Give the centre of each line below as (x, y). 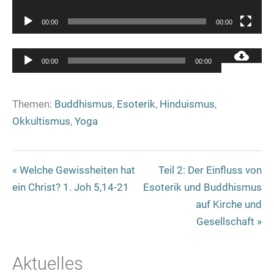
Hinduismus (187, 104)
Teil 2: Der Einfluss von (210, 170)
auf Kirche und (229, 205)
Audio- (151, 56)
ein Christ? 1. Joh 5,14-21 (71, 187)
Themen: (32, 104)
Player (150, 73)
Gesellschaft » (229, 222)
